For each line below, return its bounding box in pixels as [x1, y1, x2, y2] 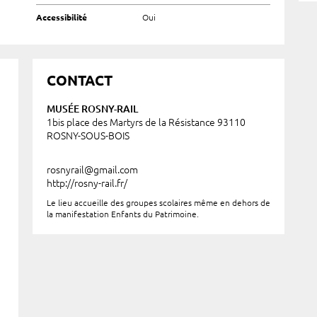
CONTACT [46, 72, 113, 88]
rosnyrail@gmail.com [46, 164, 138, 175]
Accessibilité [35, 13, 87, 22]
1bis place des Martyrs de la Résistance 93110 [46, 117, 246, 128]
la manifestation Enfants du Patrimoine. [46, 209, 199, 219]
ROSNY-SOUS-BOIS [46, 130, 129, 142]
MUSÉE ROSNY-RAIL [46, 103, 138, 115]
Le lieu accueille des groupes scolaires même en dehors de [46, 198, 270, 207]
